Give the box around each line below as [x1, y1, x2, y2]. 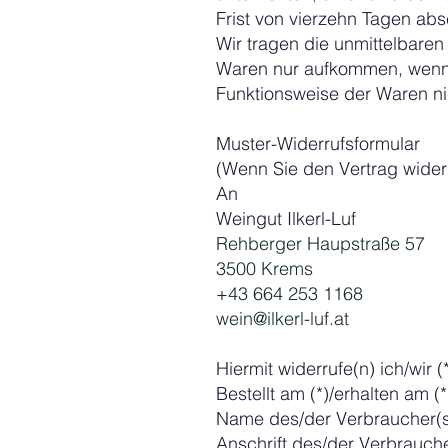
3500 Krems [216, 257, 313, 280]
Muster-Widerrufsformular [216, 132, 420, 155]
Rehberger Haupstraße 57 [216, 232, 425, 255]
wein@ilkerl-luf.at [216, 307, 349, 330]
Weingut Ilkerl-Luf [216, 207, 356, 230]
